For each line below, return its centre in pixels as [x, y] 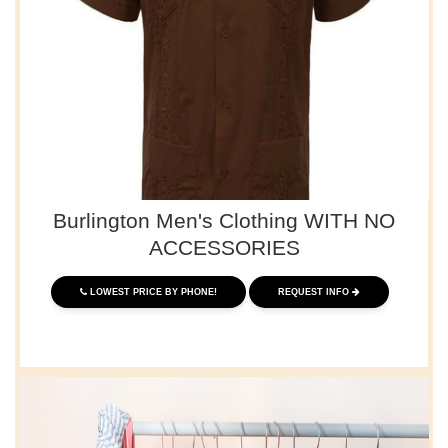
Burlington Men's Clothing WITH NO [224, 220]
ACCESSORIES [224, 247]
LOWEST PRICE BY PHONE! [154, 291]
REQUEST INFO [315, 291]
